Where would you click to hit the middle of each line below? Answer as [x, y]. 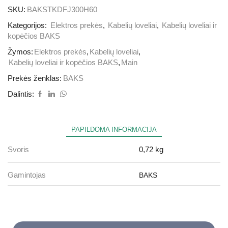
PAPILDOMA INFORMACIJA [114, 129]
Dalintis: [21, 94]
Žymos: [20, 52]
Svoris [18, 149]
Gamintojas [27, 175]
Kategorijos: [28, 25]
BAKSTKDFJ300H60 [62, 9]
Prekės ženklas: [35, 78]
